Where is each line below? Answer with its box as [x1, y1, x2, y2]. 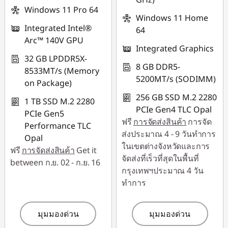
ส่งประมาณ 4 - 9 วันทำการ [122, 128, 216, 139]
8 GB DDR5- [136, 61, 181, 72]
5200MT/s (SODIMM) [136, 73, 216, 84]
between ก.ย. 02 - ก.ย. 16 [10, 157, 100, 168]
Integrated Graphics [136, 43, 214, 54]
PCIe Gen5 [24, 108, 64, 119]
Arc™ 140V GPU [24, 35, 83, 46]
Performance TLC [24, 120, 91, 131]
